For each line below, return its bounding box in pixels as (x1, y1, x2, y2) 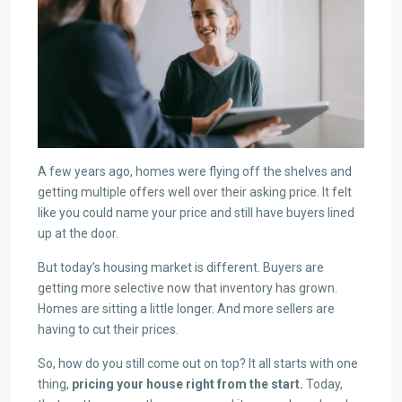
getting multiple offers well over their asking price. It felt (38, 184, 352, 199)
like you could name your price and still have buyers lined (38, 205, 354, 220)
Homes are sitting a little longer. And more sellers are (38, 301, 335, 316)
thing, (38, 376, 72, 391)
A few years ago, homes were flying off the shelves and (38, 163, 352, 179)
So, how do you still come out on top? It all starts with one (38, 355, 358, 371)
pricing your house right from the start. (72, 376, 303, 391)
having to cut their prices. (38, 321, 179, 336)
